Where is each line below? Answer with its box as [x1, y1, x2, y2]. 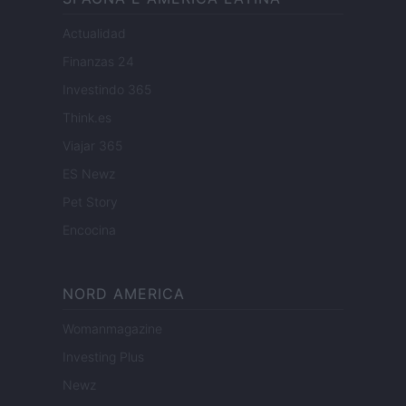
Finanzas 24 [63, 53, 134, 70]
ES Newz [63, 166, 115, 182]
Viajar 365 [63, 138, 122, 154]
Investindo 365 [63, 82, 151, 98]
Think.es [63, 110, 111, 126]
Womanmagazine [63, 321, 162, 337]
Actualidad [63, 25, 126, 42]
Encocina [63, 222, 116, 238]
